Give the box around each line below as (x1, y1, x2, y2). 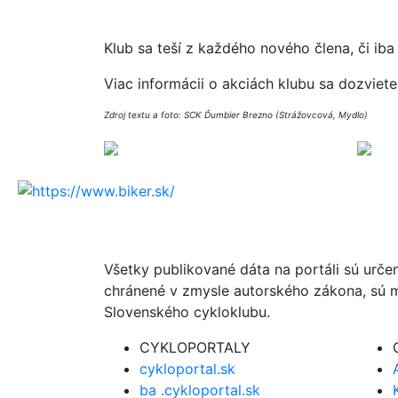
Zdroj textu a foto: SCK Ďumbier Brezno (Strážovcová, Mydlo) (104, 109, 368, 120)
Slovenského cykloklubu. (104, 302, 270, 321)
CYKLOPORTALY (139, 338, 251, 356)
